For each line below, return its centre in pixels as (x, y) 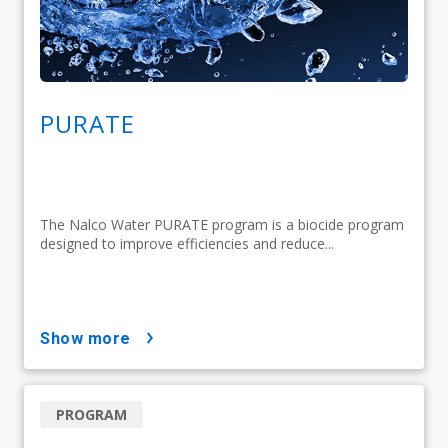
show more (90, 338)
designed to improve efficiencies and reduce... (187, 243)
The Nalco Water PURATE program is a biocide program (222, 224)
